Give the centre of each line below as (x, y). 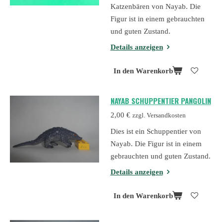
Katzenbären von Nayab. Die (155, 6)
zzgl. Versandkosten (159, 115)
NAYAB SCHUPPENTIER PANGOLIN (161, 100)
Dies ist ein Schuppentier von (156, 131)
